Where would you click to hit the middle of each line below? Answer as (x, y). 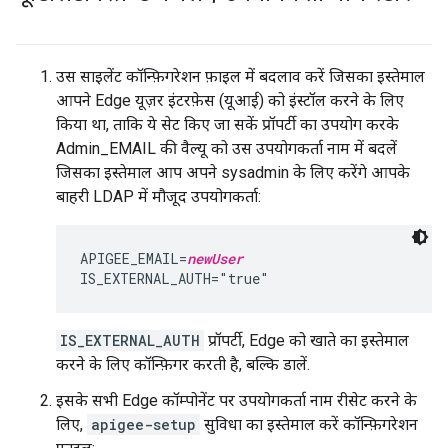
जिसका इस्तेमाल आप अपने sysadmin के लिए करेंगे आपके (233, 172)
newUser (215, 258)
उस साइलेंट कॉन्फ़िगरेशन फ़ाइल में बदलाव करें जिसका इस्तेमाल (240, 76)
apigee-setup (143, 424)
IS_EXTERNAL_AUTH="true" (174, 278)
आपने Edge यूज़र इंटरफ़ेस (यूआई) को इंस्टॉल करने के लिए (230, 100)
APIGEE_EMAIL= (133, 258)
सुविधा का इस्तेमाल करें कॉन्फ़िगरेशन (309, 424)
